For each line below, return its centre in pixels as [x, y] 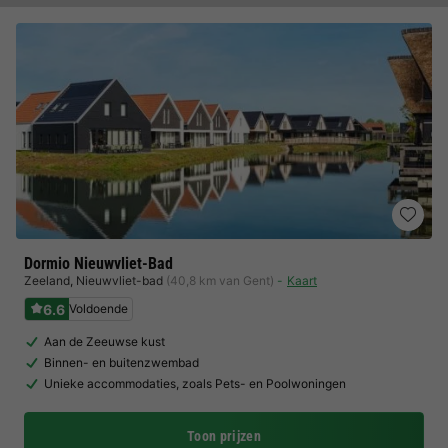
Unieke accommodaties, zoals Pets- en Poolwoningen [195, 383]
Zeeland [47, 280]
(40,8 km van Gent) [220, 280]
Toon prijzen [224, 436]
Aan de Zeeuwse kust [104, 341]
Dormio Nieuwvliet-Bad [98, 263]
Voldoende [98, 308]
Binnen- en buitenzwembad [121, 362]
